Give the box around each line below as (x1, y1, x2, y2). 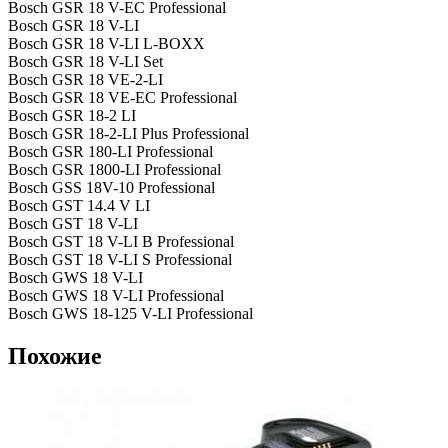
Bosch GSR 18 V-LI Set (8, 53, 163, 71)
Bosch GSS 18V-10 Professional (8, 179, 215, 197)
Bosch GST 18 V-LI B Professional (8, 233, 234, 251)
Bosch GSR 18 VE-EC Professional (8, 89, 237, 107)
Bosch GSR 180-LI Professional (8, 143, 213, 161)
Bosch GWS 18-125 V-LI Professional (8, 305, 253, 323)
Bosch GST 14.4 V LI (8, 197, 150, 215)
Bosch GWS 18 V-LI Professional (8, 287, 224, 305)
